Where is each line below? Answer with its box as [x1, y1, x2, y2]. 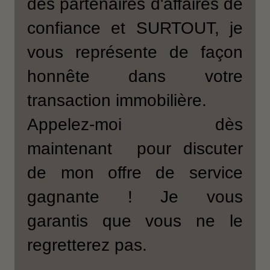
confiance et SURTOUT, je [27, 18, 243, 37]
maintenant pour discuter [27, 139, 243, 158]
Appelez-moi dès [27, 115, 243, 134]
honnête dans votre [27, 66, 243, 86]
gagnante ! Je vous [27, 187, 243, 206]
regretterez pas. [27, 235, 148, 254]
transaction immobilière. [27, 90, 207, 110]
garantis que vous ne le [27, 211, 243, 230]
